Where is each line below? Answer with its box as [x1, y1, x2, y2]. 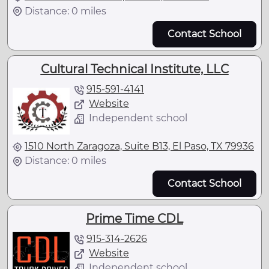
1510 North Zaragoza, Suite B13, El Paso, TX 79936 [25, 140, 254, 152]
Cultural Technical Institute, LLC [40, 61, 229, 76]
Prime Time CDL [86, 211, 183, 226]
